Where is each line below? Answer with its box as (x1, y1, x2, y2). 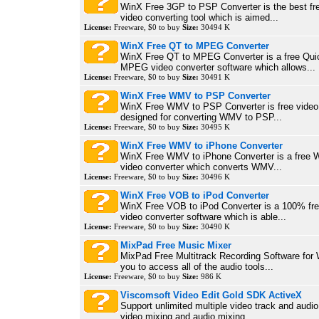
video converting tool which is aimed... (120, 12, 278, 23)
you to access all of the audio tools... (120, 261, 273, 272)
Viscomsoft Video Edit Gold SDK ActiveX (120, 290, 302, 300)
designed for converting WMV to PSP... (120, 112, 282, 122)
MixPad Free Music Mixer (120, 240, 231, 251)
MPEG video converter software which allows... (120, 62, 315, 73)
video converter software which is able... (120, 211, 286, 222)
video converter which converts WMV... (120, 162, 282, 172)
